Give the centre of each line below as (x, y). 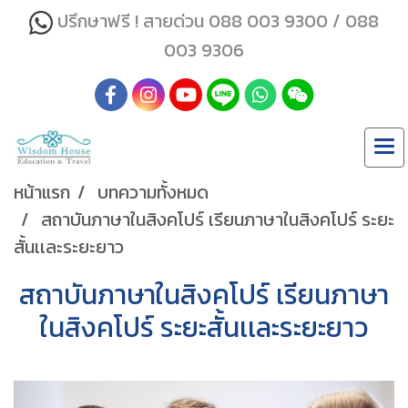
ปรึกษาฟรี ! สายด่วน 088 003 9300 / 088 (219, 21)
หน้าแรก (42, 193)
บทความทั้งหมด (153, 193)
